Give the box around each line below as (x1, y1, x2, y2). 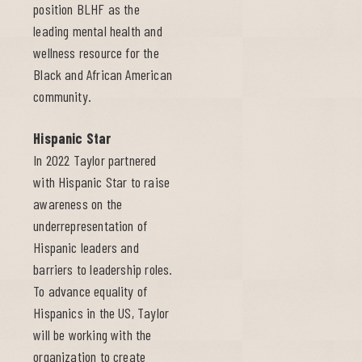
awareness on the (33, 195, 123, 213)
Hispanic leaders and (33, 238, 139, 257)
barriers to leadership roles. (33, 260, 173, 279)
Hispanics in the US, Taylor (33, 304, 170, 322)
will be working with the (33, 326, 152, 344)
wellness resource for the (33, 44, 159, 62)
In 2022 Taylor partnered (33, 151, 157, 170)
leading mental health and (33, 22, 162, 40)
